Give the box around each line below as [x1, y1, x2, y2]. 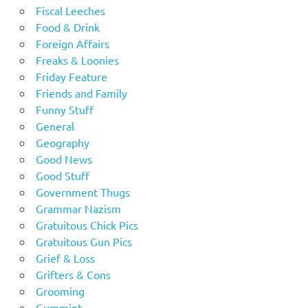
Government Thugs [35, 184, 130, 199]
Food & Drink [35, 19, 100, 34]
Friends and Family [35, 85, 127, 100]
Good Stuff [35, 168, 89, 182]
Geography [35, 135, 89, 149]
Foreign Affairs [35, 36, 109, 50]
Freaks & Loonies [35, 52, 119, 67]
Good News [35, 151, 92, 166]
